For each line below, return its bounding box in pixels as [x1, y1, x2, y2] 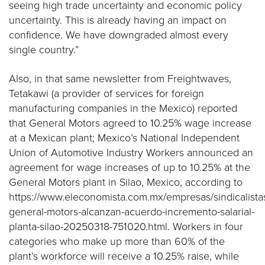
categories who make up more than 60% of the [9, 234, 225, 249]
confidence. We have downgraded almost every [9, 27, 228, 43]
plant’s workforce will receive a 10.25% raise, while [9, 248, 239, 264]
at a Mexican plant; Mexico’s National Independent [9, 130, 240, 146]
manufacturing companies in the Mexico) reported [9, 101, 237, 116]
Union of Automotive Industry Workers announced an [9, 145, 253, 160]
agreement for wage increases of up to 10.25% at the [9, 160, 250, 175]
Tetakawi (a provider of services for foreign [9, 86, 204, 101]
